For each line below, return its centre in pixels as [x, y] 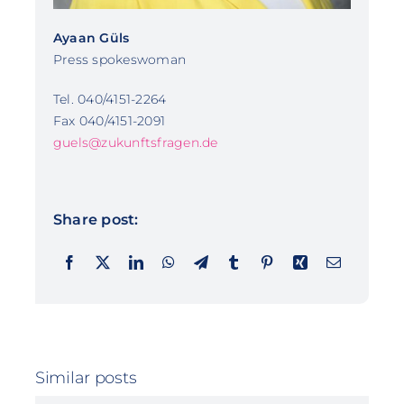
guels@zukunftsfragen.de [135, 142]
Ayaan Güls [91, 37]
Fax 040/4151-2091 [109, 120]
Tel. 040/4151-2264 [110, 99]
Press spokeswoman [119, 59]
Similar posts [86, 377]
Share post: [96, 219]
